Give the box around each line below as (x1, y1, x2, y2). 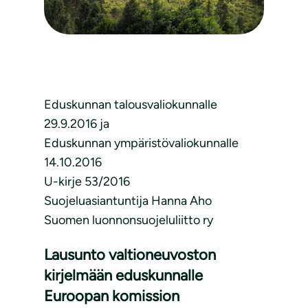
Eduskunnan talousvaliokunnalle (44, 97, 217, 113)
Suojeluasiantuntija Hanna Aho (44, 193, 212, 209)
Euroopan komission (44, 287, 179, 306)
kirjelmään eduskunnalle (44, 266, 203, 285)
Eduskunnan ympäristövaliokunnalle (44, 135, 239, 151)
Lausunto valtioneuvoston (44, 245, 216, 265)
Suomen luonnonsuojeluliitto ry (44, 212, 213, 228)
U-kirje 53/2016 (44, 174, 130, 190)
